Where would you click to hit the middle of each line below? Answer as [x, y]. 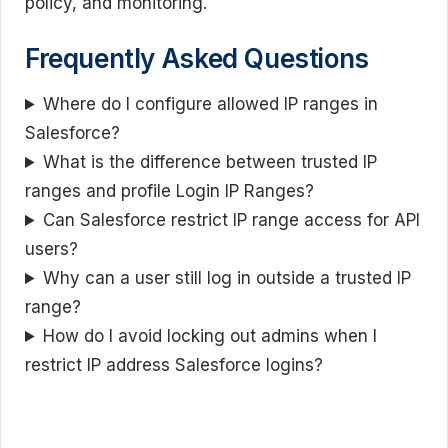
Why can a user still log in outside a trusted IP [227, 278]
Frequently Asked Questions [197, 59]
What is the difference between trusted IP [210, 162]
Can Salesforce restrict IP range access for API [232, 220]
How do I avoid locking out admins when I [210, 336]
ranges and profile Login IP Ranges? [169, 191]
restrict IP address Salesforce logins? [174, 365]
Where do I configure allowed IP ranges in [211, 104]
